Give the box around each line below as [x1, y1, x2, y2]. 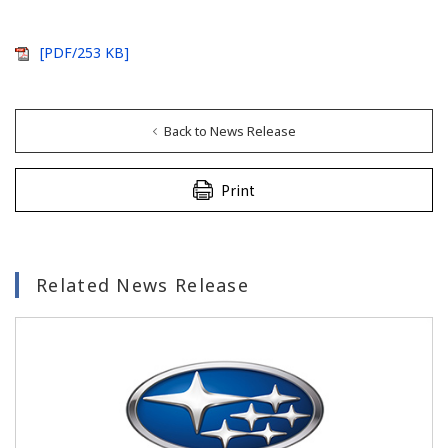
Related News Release [36, 272, 249, 297]
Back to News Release [163, 121, 296, 140]
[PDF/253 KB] [40, 42, 129, 62]
